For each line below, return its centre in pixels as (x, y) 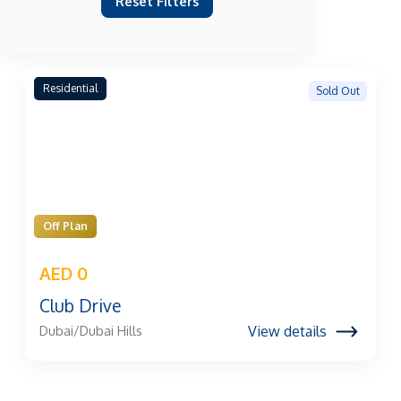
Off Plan (65, 226)
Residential (70, 88)
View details (287, 332)
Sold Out (338, 90)
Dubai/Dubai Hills (91, 331)
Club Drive (80, 306)
